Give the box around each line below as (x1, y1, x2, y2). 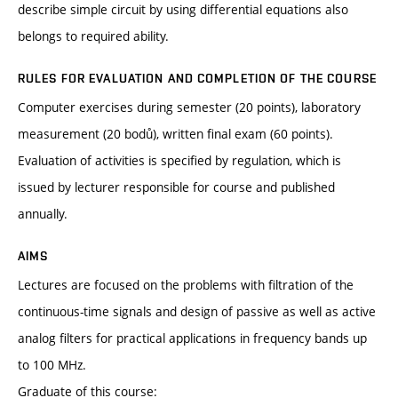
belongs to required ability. (18, 28, 169, 45)
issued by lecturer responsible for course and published (18, 179, 335, 196)
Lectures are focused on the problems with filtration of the (18, 276, 354, 294)
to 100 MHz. (18, 356, 86, 374)
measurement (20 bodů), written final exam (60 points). (18, 125, 333, 143)
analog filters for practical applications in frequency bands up (18, 330, 367, 347)
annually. (18, 205, 68, 223)
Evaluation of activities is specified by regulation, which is (18, 152, 341, 170)
